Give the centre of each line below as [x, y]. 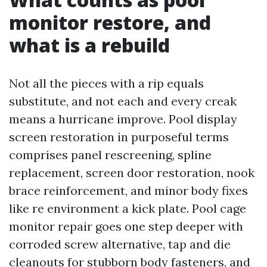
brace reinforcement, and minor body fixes [128, 190]
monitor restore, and [110, 22]
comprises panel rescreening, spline [110, 155]
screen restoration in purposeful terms [119, 137]
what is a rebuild [89, 45]
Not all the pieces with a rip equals [106, 83]
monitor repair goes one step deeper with [126, 226]
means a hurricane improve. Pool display [123, 119]
